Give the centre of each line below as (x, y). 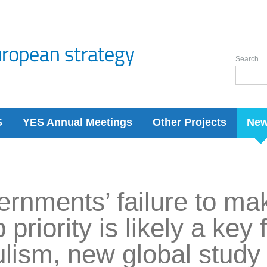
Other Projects (190, 122)
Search (247, 59)
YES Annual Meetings (77, 122)
